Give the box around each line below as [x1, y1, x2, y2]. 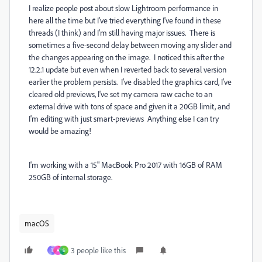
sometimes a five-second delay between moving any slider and [29, 40, 232, 50]
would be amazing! [29, 126, 95, 136]
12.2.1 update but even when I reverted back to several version [29, 64, 226, 74]
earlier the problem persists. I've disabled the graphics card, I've [29, 77, 232, 87]
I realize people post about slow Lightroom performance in [29, 3, 218, 13]
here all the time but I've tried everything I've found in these [29, 15, 221, 25]
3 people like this [71, 245, 126, 255]
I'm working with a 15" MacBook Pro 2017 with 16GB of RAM [29, 160, 222, 170]
